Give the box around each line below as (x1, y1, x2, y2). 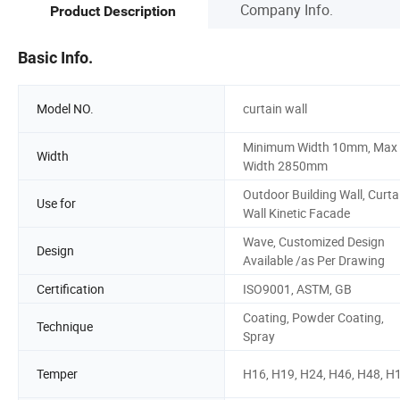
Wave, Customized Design (243, 232, 385, 250)
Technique (37, 318, 93, 336)
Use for (37, 195, 76, 212)
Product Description (50, 3, 176, 21)
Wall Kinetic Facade (243, 204, 350, 221)
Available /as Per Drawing (243, 251, 385, 269)
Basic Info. (18, 47, 93, 67)
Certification (37, 279, 104, 297)
